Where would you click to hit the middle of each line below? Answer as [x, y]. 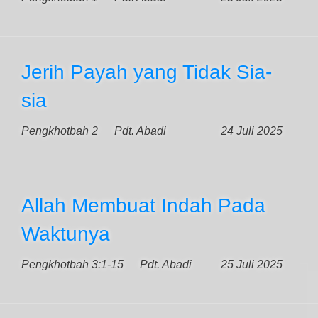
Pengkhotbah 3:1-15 [72, 264]
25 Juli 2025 [252, 264]
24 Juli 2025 [252, 131]
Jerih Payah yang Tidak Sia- [147, 72]
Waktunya [66, 234]
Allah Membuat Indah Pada [143, 205]
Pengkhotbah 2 [60, 131]
